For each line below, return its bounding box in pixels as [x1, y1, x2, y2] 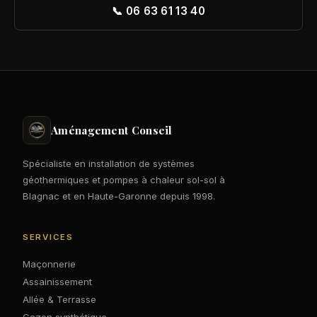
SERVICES [23, 232, 74, 243]
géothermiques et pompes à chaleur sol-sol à [23, 174, 225, 186]
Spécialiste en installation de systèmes [23, 158, 195, 170]
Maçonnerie [23, 258, 76, 270]
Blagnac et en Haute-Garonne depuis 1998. [23, 190, 215, 202]
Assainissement [23, 275, 92, 287]
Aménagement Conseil [51, 123, 173, 138]
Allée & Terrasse [23, 293, 96, 305]
